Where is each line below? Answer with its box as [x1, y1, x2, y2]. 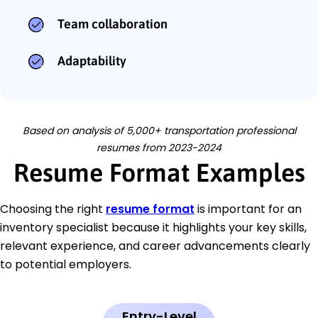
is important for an [194, 200, 302, 217]
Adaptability [57, 53, 126, 68]
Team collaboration [57, 16, 168, 31]
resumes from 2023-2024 [97, 140, 221, 155]
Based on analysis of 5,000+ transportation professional [22, 123, 296, 138]
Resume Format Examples [13, 157, 305, 187]
